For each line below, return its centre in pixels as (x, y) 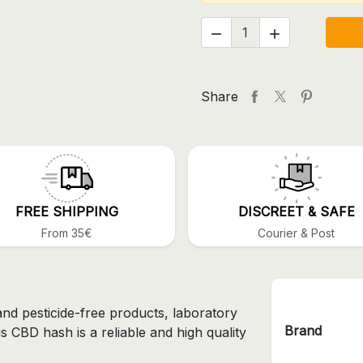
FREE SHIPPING (67, 212)
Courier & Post (296, 233)
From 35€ (67, 233)
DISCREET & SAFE (296, 212)
